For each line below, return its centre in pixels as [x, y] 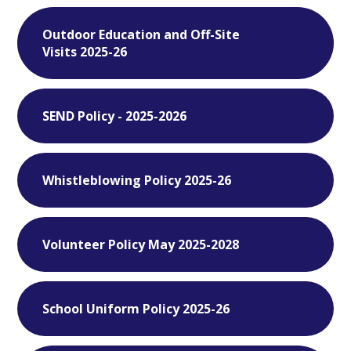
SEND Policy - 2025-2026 [115, 116]
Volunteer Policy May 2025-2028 [141, 244]
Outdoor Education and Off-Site [141, 34]
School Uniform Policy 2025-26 [136, 308]
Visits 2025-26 [85, 51]
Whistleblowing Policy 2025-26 [137, 180]
